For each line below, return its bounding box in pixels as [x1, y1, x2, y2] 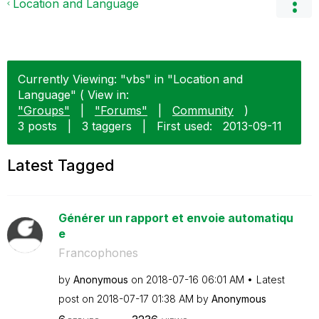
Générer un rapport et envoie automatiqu [58, 211, 293, 225]
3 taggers [82, 119, 132, 133]
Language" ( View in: [18, 88, 129, 102]
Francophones [58, 246, 138, 260]
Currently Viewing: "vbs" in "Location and [18, 72, 243, 86]
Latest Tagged [7, 156, 115, 174]
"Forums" [95, 103, 147, 117]
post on [58, 293, 97, 305]
